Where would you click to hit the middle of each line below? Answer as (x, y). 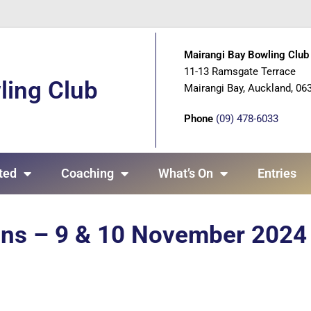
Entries (277, 173)
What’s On (185, 173)
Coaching (88, 173)
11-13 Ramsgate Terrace (239, 72)
